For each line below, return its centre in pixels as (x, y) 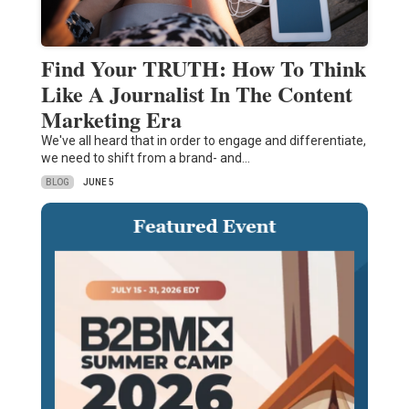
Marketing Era (111, 120)
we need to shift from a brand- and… (145, 158)
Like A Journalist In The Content (196, 94)
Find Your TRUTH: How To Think (203, 68)
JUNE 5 (98, 183)
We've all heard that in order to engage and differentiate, (203, 141)
